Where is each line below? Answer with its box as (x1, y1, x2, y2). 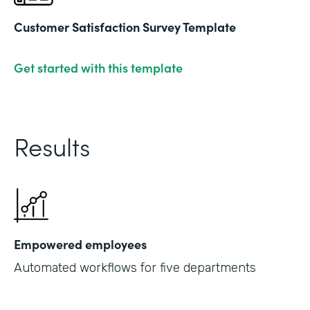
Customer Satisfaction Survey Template (14, 17, 236, 35)
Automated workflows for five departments (14, 259, 256, 275)
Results (14, 127, 90, 163)
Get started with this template (14, 58, 183, 76)
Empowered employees (14, 235, 147, 253)
